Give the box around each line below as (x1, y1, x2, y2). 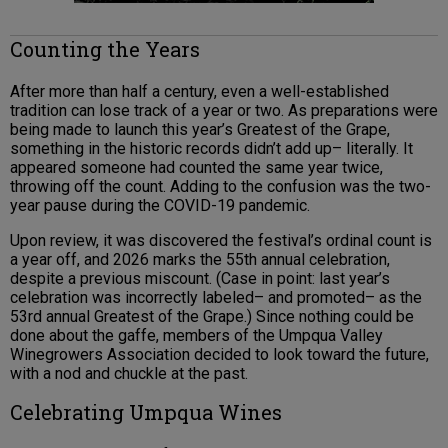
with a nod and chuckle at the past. (10, 364, 248, 384)
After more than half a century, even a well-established (10, 82, 389, 102)
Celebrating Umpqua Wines (10, 399, 282, 426)
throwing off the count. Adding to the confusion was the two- (10, 177, 431, 197)
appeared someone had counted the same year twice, (10, 158, 383, 178)
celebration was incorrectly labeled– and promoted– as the (10, 288, 422, 308)
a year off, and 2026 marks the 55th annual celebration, (10, 250, 390, 270)
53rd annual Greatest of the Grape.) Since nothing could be (10, 307, 414, 327)
